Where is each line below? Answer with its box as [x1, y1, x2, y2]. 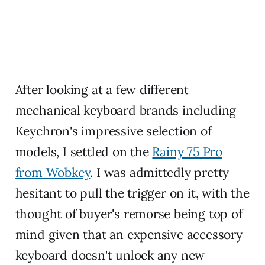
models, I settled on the [15, 144, 153, 160]
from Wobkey [15, 164, 91, 181]
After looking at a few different [15, 82, 189, 98]
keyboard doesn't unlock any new [15, 247, 205, 264]
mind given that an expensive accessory [15, 227, 243, 243]
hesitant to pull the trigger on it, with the [15, 185, 250, 202]
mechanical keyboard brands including [15, 102, 237, 119]
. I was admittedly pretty [90, 164, 230, 181]
